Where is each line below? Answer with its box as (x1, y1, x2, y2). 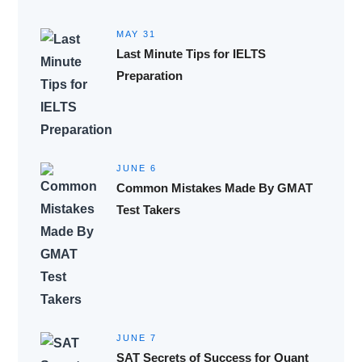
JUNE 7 (116, 332, 157, 343)
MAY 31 (116, 28, 156, 39)
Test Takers (116, 202, 180, 217)
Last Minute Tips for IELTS (116, 46, 266, 61)
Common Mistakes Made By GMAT (116, 180, 313, 195)
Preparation (116, 68, 183, 82)
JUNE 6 (116, 162, 157, 173)
